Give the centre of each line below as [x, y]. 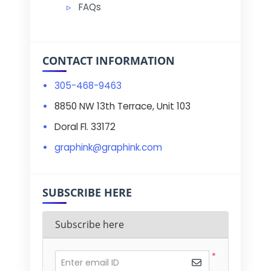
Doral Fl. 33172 [85, 126]
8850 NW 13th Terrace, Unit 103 [122, 106]
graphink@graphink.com [108, 147]
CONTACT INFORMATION [109, 60]
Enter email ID [90, 262]
